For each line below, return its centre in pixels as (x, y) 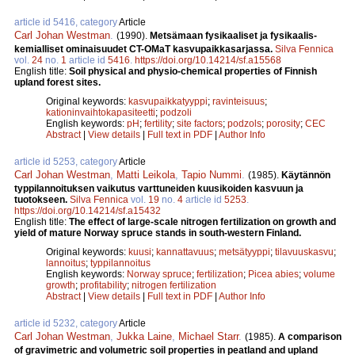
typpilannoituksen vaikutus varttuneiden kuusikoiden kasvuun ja (159, 188)
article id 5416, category (67, 22)
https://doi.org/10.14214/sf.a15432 (88, 210)
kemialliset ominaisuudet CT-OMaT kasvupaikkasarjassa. (145, 49)
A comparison (310, 336)
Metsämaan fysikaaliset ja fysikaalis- (233, 35)
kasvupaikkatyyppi (168, 101)
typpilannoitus (120, 263)
